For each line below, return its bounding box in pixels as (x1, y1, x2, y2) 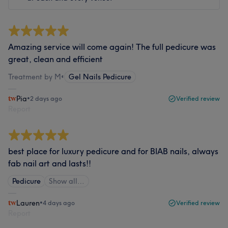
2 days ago (30, 95, 62, 102)
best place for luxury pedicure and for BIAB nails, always (8, 146, 218, 156)
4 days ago (43, 199, 75, 207)
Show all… (49, 177, 84, 186)
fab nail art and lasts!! (8, 158, 91, 168)
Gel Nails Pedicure (69, 72, 131, 81)
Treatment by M (8, 72, 61, 81)
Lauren (16, 198, 40, 208)
